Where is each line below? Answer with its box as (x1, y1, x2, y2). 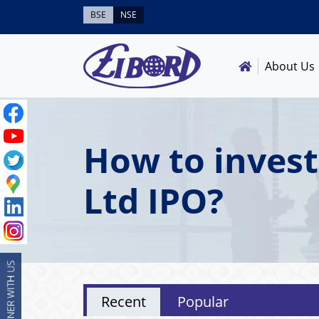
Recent (101, 292, 146, 311)
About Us (265, 58, 315, 74)
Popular (177, 292, 229, 311)
